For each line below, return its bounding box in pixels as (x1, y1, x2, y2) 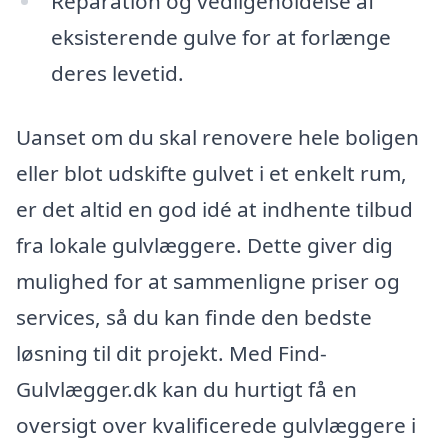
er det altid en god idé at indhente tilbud (16, 195, 413, 224)
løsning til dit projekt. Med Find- (16, 339, 327, 368)
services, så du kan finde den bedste (16, 303, 372, 332)
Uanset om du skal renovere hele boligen (16, 123, 419, 152)
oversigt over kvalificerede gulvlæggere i (16, 411, 416, 440)
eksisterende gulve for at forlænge (50, 23, 391, 52)
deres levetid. (50, 59, 184, 88)
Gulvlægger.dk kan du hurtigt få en (16, 375, 357, 404)
